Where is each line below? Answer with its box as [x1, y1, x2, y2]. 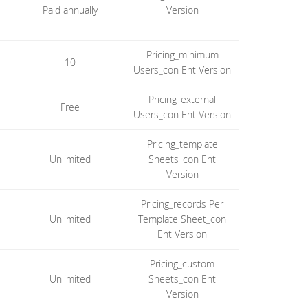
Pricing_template [146, 137, 218, 151]
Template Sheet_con [138, 212, 227, 225]
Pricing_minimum [146, 48, 219, 61]
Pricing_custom [150, 257, 215, 270]
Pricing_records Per [141, 197, 224, 210]
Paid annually [43, 3, 98, 16]
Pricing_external [148, 93, 217, 106]
